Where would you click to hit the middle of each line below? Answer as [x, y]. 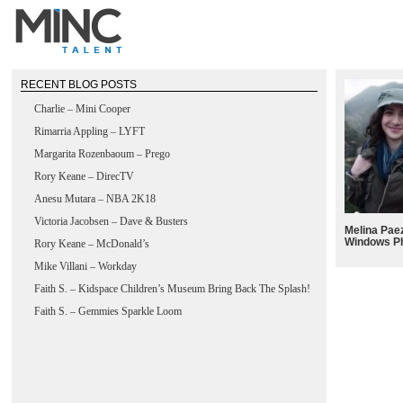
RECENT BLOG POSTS [79, 85]
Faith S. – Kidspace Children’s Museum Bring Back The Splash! [172, 289]
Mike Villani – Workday [85, 266]
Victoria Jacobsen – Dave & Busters [111, 221]
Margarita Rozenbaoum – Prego [102, 154]
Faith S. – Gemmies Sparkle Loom [108, 311]
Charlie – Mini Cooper [82, 109]
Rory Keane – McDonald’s [92, 244]
